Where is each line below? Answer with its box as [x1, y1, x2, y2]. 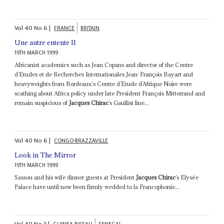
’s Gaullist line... [108, 99, 149, 107]
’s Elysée [175, 173, 199, 181]
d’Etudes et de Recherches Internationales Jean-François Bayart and [14, 70, 193, 78]
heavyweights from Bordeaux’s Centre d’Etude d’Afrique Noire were [14, 80, 192, 88]
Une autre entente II [14, 38, 76, 47]
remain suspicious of [14, 99, 69, 107]
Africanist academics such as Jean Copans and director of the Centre [14, 61, 193, 69]
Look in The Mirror [14, 150, 76, 159]
